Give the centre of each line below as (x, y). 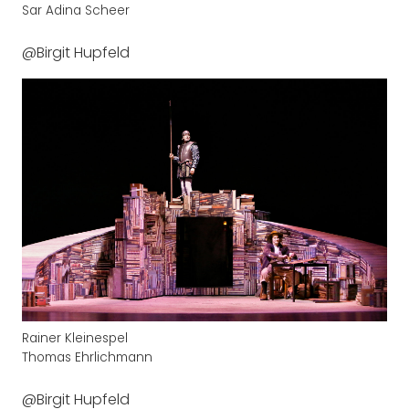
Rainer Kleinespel (75, 338)
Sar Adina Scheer (76, 11)
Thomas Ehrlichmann (87, 357)
